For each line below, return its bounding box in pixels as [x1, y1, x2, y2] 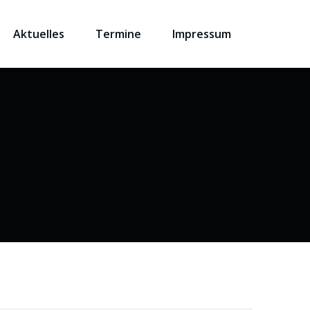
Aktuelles [13, 26, 64, 42]
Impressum [172, 26, 231, 42]
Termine [95, 26, 141, 42]
